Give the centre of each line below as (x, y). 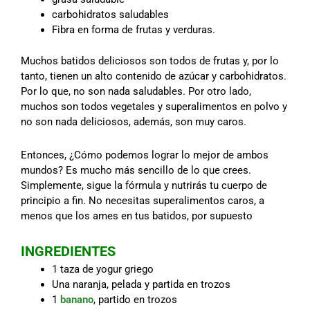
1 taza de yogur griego (103, 270)
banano (77, 300)
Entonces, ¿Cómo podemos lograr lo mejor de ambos (145, 155)
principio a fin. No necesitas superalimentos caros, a (143, 200)
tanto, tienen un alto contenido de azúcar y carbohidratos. (154, 76)
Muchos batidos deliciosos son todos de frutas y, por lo (150, 61)
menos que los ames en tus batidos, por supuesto (137, 216)
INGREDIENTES (68, 252)
